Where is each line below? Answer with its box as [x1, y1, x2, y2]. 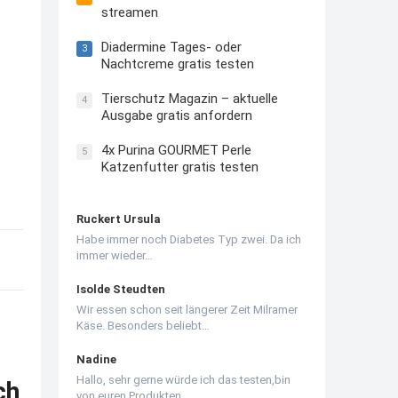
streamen [101, 4, 158, 20]
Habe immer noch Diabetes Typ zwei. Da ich [76, 232, 301, 246]
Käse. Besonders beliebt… [76, 318, 210, 332]
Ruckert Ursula [76, 211, 161, 226]
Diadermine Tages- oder [101, 38, 242, 55]
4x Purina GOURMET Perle [101, 141, 251, 158]
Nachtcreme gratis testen [101, 55, 254, 72]
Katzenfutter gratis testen [101, 158, 259, 175]
